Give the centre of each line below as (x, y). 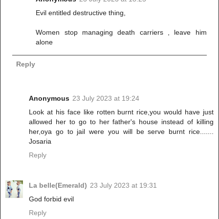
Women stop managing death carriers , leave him (121, 32)
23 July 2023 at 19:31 (123, 186)
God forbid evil (51, 199)
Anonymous (49, 99)
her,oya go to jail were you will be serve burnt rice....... (121, 132)
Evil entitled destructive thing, (81, 12)
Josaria (40, 142)
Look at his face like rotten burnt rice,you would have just (121, 112)
